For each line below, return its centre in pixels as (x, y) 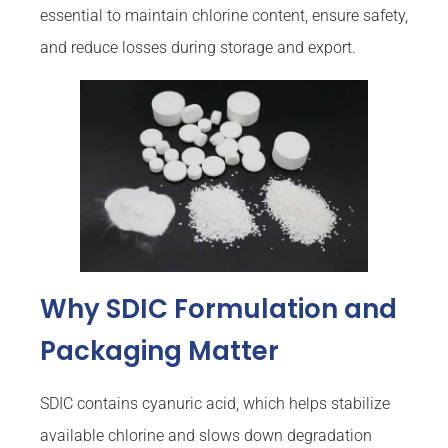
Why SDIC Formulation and (218, 309)
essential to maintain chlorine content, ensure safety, (224, 16)
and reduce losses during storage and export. (198, 48)
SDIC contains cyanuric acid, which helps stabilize (215, 404)
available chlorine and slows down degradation (206, 436)
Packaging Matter (159, 351)
